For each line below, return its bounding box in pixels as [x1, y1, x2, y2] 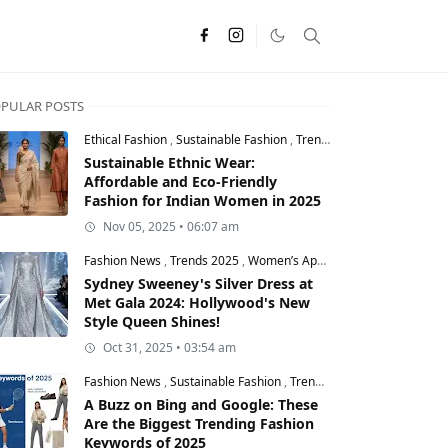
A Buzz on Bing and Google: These [84, 395, 318, 414]
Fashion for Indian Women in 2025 [84, 191, 321, 210]
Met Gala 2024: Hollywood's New [84, 293, 310, 312]
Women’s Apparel [248, 252, 317, 269]
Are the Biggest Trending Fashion [84, 414, 314, 433]
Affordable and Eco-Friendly [84, 172, 277, 191]
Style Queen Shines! [84, 312, 220, 331]
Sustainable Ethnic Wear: [84, 153, 255, 172]
